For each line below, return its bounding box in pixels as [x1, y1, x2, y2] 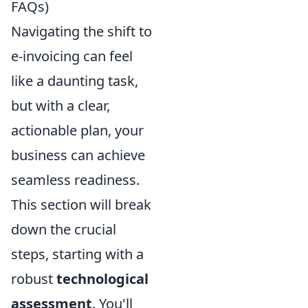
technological [56, 269, 148, 288]
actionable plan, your [11, 121, 144, 140]
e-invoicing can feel [11, 47, 133, 65]
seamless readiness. [11, 170, 140, 189]
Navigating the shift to [11, 22, 152, 41]
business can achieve [11, 146, 145, 164]
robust [11, 269, 56, 288]
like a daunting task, [11, 71, 138, 90]
